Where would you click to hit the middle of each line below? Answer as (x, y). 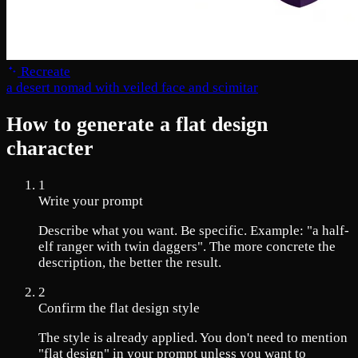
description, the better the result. (130, 263)
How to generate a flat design (137, 125)
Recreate (44, 71)
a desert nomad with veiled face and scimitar (132, 87)
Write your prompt (91, 201)
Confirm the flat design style (119, 308)
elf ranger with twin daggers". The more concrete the (187, 247)
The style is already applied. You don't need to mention (193, 338)
